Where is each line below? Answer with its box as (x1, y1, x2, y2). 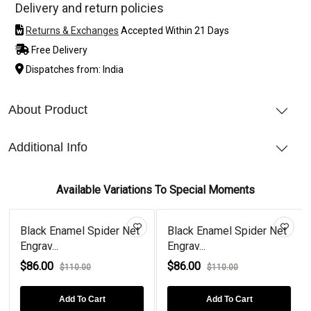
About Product (8, 102, 87, 117)
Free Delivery (29, 44, 87, 56)
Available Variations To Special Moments (56, 183, 255, 196)
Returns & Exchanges (26, 24, 119, 36)
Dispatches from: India (24, 63, 124, 75)
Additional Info (8, 140, 87, 154)
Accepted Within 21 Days (119, 24, 229, 36)
